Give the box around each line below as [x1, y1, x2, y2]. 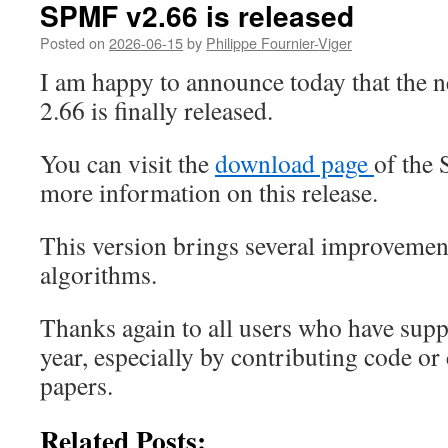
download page [215, 146, 374, 180]
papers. [40, 368, 113, 402]
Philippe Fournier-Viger [206, 32, 352, 53]
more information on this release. [40, 175, 378, 209]
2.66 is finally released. [40, 93, 273, 127]
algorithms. [40, 257, 157, 291]
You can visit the [40, 146, 215, 180]
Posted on [40, 32, 105, 53]
